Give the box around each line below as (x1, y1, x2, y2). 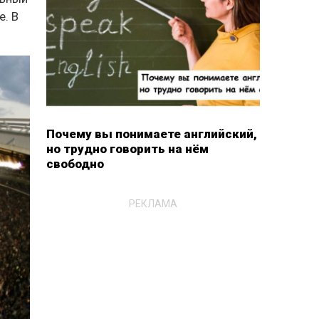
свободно (46, 157, 104, 171)
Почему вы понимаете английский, (46, 127, 257, 141)
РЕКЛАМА (128, 197, 177, 209)
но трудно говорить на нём (46, 142, 209, 156)
